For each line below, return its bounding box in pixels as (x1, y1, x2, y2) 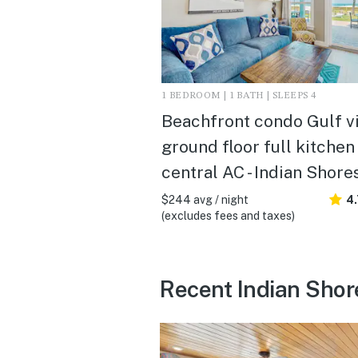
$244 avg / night (161, 193, 249, 206)
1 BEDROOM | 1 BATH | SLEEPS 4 (161, 90, 316, 101)
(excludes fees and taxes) (161, 209, 295, 222)
